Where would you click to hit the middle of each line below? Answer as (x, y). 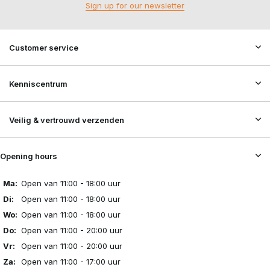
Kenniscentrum (38, 84)
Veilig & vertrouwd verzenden (67, 120)
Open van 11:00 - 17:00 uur (71, 262)
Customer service (44, 48)
